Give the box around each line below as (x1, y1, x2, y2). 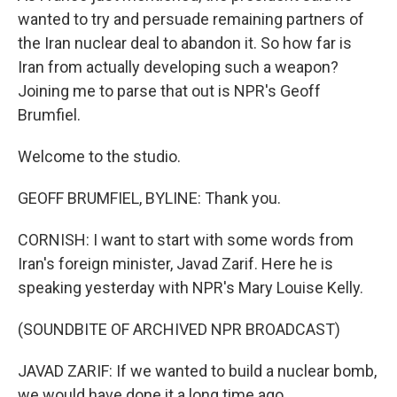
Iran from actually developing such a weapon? (18, 58, 339, 76)
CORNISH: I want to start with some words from (18, 230, 354, 249)
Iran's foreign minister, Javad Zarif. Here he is (18, 254, 333, 273)
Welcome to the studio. (18, 147, 181, 166)
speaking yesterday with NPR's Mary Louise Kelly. (18, 278, 363, 297)
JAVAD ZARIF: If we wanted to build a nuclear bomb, (18, 362, 377, 380)
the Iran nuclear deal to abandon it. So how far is (18, 34, 352, 52)
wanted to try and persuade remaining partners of (18, 10, 364, 28)
